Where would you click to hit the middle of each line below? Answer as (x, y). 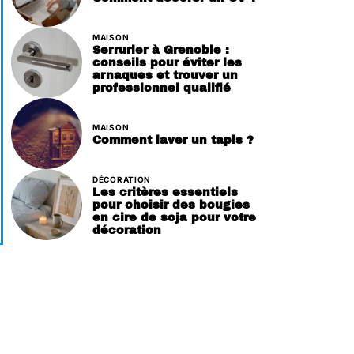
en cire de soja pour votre (174, 217)
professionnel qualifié (162, 87)
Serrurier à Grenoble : (161, 49)
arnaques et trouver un (165, 75)
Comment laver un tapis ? (173, 139)
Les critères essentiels (165, 192)
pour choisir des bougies (171, 204)
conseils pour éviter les (167, 62)
